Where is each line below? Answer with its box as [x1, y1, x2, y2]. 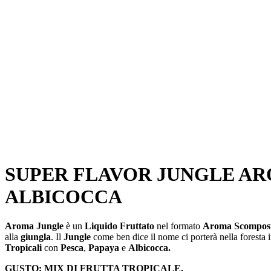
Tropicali [5, 243, 42, 253]
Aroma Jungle [5, 221, 66, 232]
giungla [21, 232, 51, 243]
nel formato [157, 221, 203, 232]
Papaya [88, 243, 119, 253]
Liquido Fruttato [85, 221, 157, 232]
